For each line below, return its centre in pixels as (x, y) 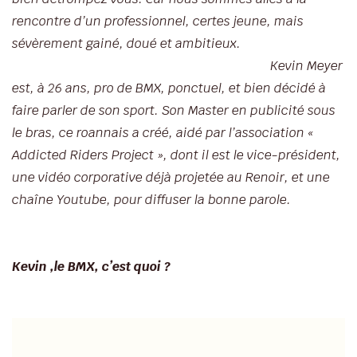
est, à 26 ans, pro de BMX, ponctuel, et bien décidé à (169, 88)
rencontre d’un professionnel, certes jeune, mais (158, 22)
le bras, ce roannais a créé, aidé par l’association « (163, 133)
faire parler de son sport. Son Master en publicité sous (174, 111)
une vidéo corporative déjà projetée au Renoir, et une (171, 178)
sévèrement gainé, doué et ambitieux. (126, 44)
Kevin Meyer (306, 66)
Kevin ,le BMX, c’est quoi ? (91, 267)
